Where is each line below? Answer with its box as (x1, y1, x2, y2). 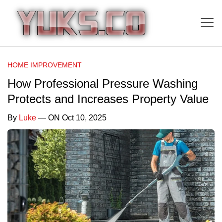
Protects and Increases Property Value (7, 92, 209, 106)
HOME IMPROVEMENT (7, 60, 82, 69)
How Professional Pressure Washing (7, 76, 198, 90)
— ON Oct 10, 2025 (36, 113, 107, 122)
